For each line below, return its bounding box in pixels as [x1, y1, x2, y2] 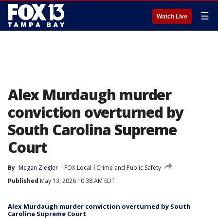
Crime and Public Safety [96, 163, 161, 172]
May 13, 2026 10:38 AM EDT [38, 177, 115, 185]
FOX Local [64, 163, 91, 172]
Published [8, 177, 38, 185]
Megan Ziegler [18, 163, 58, 172]
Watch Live [157, 13, 187, 20]
